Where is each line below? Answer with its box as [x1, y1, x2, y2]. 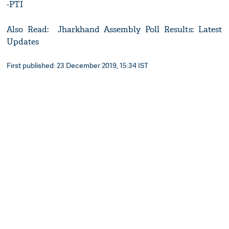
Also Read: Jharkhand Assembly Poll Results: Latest [7, 24, 222, 35]
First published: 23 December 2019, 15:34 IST [7, 60, 149, 71]
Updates [7, 36, 41, 48]
